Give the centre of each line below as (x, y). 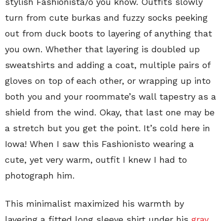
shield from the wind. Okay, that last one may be (110, 112)
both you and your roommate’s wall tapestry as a (110, 96)
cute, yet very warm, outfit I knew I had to (96, 159)
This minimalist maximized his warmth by (94, 203)
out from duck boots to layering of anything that (109, 33)
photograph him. (40, 175)
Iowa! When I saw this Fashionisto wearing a (99, 144)
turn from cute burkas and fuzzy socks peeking (106, 17)
